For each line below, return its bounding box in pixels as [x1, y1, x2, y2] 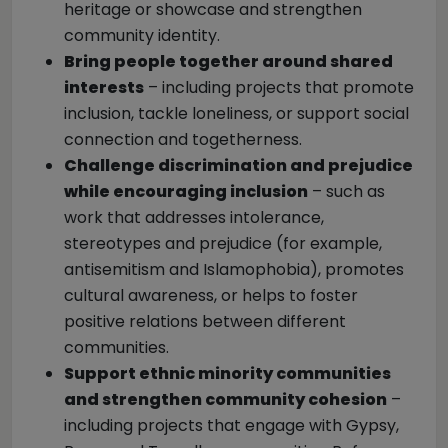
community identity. [64, 24, 220, 47]
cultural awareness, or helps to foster [64, 284, 358, 307]
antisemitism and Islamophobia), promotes [64, 258, 404, 281]
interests [64, 76, 144, 99]
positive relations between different [64, 310, 346, 333]
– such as [308, 180, 385, 203]
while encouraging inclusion [64, 180, 308, 203]
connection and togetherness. [64, 128, 302, 151]
